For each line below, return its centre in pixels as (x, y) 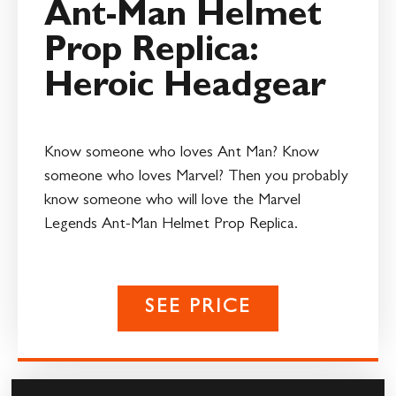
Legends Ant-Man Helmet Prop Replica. (171, 225)
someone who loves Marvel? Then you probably (196, 177)
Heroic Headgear (185, 89)
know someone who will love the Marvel (172, 201)
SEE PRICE (198, 309)
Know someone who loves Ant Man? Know (182, 153)
